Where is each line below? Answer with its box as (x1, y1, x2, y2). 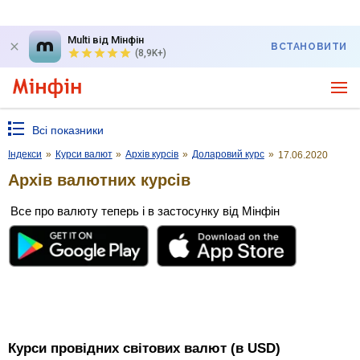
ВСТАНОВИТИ (271, 41, 347, 52)
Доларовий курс (191, 149, 264, 160)
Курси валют (55, 149, 112, 160)
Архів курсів (125, 149, 179, 160)
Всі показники (32, 124, 104, 137)
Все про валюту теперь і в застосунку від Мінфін (10, 203, 280, 218)
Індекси (8, 149, 42, 160)
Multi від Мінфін (67, 34, 144, 46)
